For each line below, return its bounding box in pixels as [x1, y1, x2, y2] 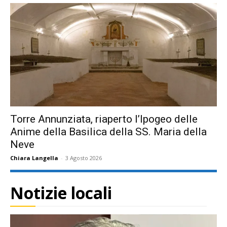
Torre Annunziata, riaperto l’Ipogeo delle [10, 112, 198, 125]
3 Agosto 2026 [65, 154, 102, 162]
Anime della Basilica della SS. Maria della [10, 125, 207, 138]
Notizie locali [10, 181, 112, 204]
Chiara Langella [10, 154, 58, 162]
